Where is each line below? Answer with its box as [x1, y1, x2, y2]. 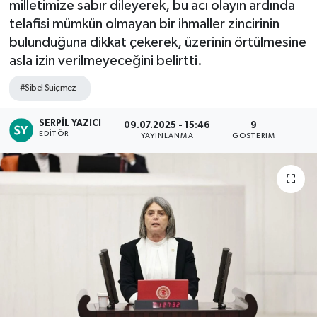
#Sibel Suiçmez [19, 83, 76, 93]
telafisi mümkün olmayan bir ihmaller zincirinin [8, 16, 279, 31]
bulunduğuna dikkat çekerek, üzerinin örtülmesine [8, 35, 306, 50]
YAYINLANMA [140, 132, 194, 139]
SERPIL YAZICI [39, 119, 102, 129]
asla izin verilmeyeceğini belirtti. [8, 53, 202, 68]
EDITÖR [39, 130, 69, 138]
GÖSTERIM [232, 132, 275, 139]
